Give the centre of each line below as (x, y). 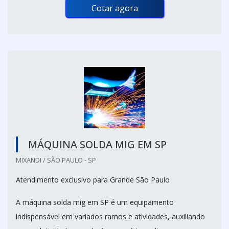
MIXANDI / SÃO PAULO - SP (56, 160)
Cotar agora (114, 8)
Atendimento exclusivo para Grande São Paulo (93, 180)
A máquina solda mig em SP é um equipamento (95, 202)
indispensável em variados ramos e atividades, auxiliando (110, 217)
